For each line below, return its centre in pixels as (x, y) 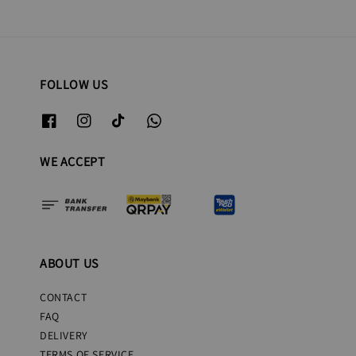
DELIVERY (64, 335)
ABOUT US (69, 263)
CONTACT (64, 297)
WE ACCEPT (73, 161)
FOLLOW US (74, 85)
